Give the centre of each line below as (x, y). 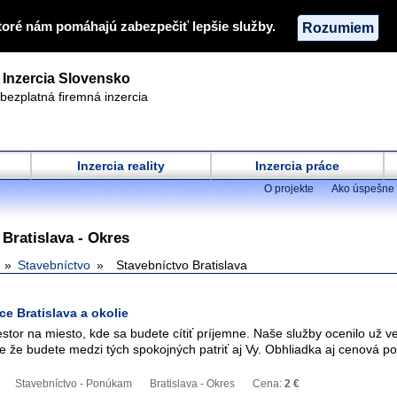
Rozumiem (338, 27)
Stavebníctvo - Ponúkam (74, 384)
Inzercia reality (121, 166)
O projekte (289, 189)
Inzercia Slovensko (66, 78)
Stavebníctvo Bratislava (182, 265)
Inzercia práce (297, 166)
